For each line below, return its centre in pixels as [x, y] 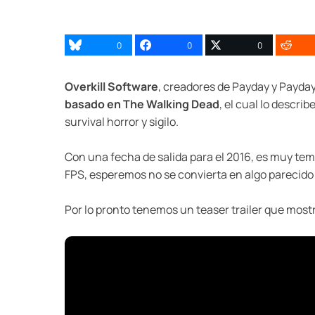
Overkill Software [111, 87]
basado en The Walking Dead [142, 104]
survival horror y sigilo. [122, 122]
